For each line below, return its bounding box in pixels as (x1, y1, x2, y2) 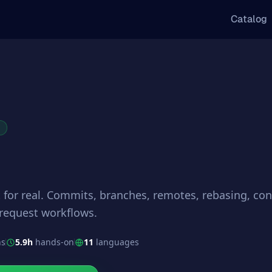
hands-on (35, 236, 74, 248)
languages (96, 236, 139, 248)
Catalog (231, 13, 267, 25)
